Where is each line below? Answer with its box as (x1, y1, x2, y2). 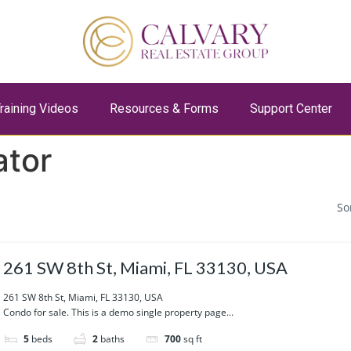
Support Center (250, 100, 332, 116)
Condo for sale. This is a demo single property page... (3, 305, 233, 319)
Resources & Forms (110, 100, 219, 116)
